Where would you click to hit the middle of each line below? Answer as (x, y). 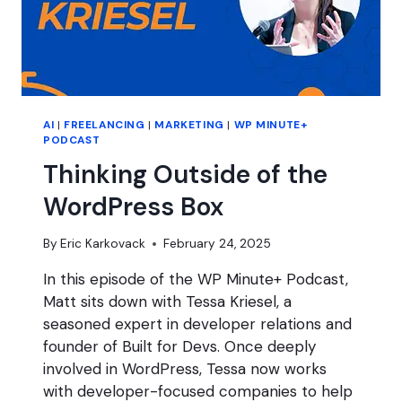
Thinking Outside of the (185, 174)
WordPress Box (133, 206)
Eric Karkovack (103, 244)
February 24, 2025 (218, 244)
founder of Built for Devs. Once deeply (179, 347)
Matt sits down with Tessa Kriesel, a (167, 302)
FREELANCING (105, 124)
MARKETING (189, 124)
